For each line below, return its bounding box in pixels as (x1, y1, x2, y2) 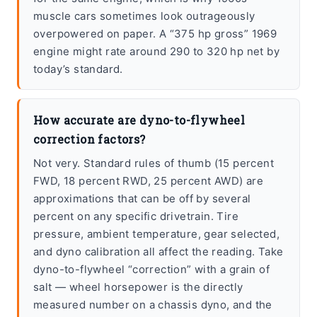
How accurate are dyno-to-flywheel (33, 113, 246, 128)
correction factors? (33, 132, 146, 147)
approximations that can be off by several (33, 192, 251, 206)
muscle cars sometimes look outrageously (33, 9, 255, 23)
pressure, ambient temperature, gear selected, (33, 227, 279, 241)
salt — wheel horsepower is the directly (33, 280, 243, 294)
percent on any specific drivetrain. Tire (33, 209, 238, 224)
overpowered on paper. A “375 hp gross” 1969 (33, 27, 277, 41)
